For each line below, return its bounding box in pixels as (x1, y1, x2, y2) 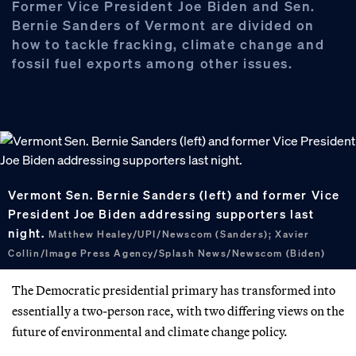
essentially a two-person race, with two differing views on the (12, 302, 344, 319)
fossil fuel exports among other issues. (12, 53, 293, 72)
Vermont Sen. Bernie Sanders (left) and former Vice (8, 186, 341, 203)
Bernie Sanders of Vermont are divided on (12, 15, 315, 34)
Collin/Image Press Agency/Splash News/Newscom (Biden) (8, 246, 326, 259)
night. (8, 224, 49, 241)
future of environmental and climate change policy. (12, 323, 288, 339)
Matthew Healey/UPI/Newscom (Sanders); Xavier (48, 227, 310, 240)
